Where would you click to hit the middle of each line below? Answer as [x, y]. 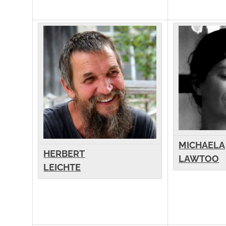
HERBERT [64, 154]
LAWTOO [199, 159]
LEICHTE [62, 167]
